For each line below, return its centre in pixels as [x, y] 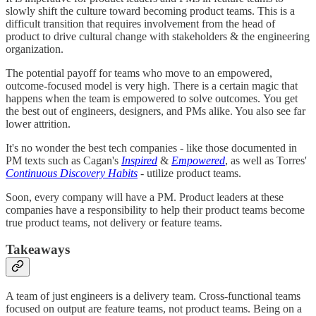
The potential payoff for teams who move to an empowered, [139, 73]
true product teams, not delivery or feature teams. [114, 222]
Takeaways [38, 250]
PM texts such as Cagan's [63, 160]
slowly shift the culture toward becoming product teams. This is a [150, 11]
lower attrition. [38, 123]
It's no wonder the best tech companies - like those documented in [151, 147]
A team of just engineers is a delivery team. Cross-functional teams [153, 296]
